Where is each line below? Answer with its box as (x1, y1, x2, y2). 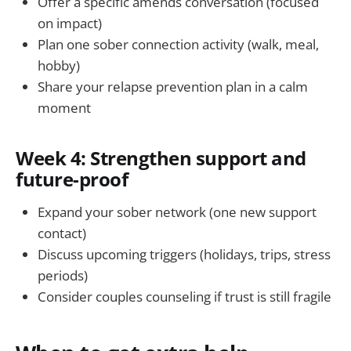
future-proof (16, 167, 128, 193)
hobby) (38, 56, 80, 75)
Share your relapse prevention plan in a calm (38, 78, 308, 96)
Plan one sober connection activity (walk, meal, (38, 35, 319, 54)
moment (38, 99, 91, 118)
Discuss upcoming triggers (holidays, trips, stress (38, 244, 331, 263)
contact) (38, 223, 86, 242)
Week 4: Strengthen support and (16, 146, 306, 172)
